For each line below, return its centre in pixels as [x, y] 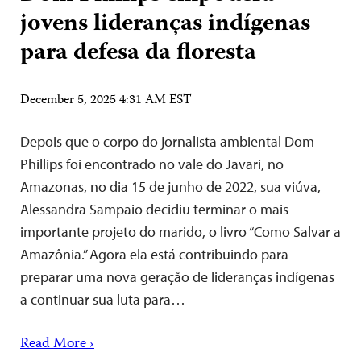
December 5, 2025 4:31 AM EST [106, 100]
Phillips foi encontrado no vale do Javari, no [152, 164]
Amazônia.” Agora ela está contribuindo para [154, 254]
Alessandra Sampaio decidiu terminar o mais [154, 209]
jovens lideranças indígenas [165, 24]
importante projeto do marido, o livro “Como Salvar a [180, 231]
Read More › [57, 344]
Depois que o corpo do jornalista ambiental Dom [167, 141]
